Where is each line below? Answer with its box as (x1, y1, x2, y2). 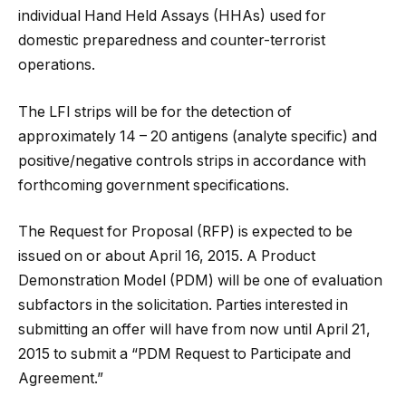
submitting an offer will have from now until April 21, (18, 321, 371, 339)
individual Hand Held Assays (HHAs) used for (18, 7, 326, 25)
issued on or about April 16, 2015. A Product (18, 247, 315, 266)
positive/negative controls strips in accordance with (18, 151, 366, 169)
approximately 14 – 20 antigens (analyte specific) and (18, 127, 377, 145)
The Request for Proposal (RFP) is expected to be (18, 223, 353, 241)
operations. (18, 56, 95, 74)
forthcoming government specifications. (18, 176, 289, 194)
